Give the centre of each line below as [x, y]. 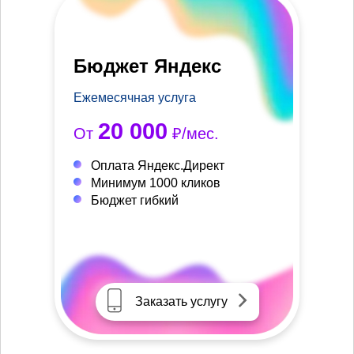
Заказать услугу [181, 302]
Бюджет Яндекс [147, 66]
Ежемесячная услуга [135, 98]
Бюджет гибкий [135, 201]
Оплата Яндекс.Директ [158, 166]
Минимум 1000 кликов [156, 183]
